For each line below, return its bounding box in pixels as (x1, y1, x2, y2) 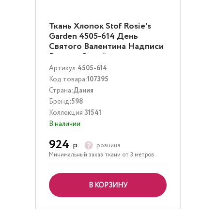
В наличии (49, 119, 80, 129)
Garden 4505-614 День (49, 30, 138, 43)
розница (96, 140, 121, 150)
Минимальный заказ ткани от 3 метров (49, 151, 154, 159)
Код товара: (49, 75, 87, 84)
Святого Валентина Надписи (49, 40, 164, 53)
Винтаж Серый (49, 50, 107, 63)
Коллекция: (49, 108, 85, 118)
